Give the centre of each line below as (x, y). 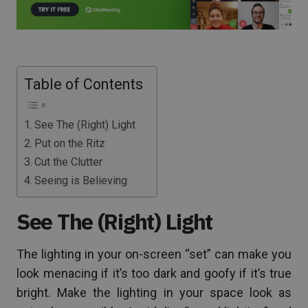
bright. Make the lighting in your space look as (154, 292)
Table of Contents (84, 84)
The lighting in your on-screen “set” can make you (154, 254)
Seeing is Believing (81, 180)
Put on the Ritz (70, 143)
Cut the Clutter (69, 162)
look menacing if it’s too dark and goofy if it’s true (154, 273)
